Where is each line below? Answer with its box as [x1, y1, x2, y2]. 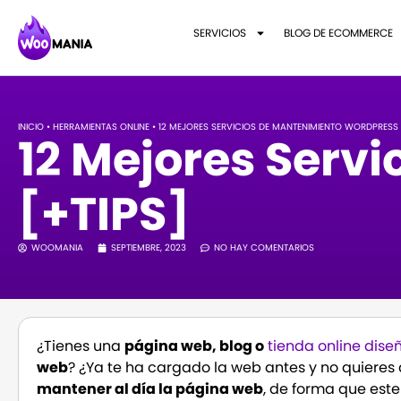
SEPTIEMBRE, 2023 [111, 242, 187, 254]
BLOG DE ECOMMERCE [283, 25, 393, 40]
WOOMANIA [31, 242, 84, 254]
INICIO [18, 121, 45, 132]
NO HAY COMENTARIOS [214, 242, 315, 254]
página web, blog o [124, 336, 265, 357]
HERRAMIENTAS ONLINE [53, 121, 150, 132]
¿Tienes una [37, 336, 125, 357]
